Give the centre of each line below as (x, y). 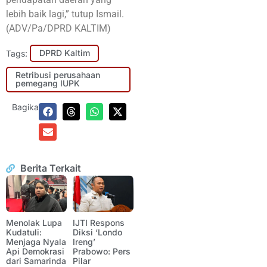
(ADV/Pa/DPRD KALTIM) (58, 29)
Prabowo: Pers (102, 251)
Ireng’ (84, 241)
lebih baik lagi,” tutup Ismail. (65, 14)
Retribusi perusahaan (58, 75)
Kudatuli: (24, 232)
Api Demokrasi (35, 251)
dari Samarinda (36, 260)
